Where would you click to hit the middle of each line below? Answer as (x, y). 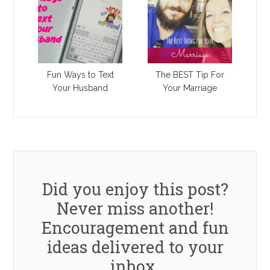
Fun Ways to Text (80, 75)
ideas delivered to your (135, 247)
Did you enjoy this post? (135, 189)
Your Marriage (190, 88)
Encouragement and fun (135, 228)
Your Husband (80, 88)
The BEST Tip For (190, 75)
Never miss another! (135, 209)
